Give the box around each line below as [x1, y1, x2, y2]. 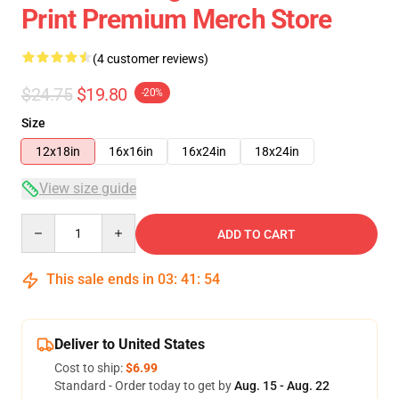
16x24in [182, 144, 226, 159]
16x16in [109, 144, 153, 159]
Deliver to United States [54, 336, 205, 353]
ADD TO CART [217, 227, 296, 241]
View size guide [39, 180, 136, 197]
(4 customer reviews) [93, 52, 208, 66]
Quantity [20, 215, 69, 229]
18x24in [255, 144, 299, 159]
